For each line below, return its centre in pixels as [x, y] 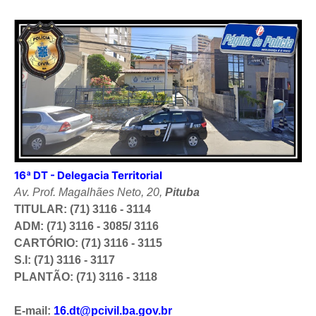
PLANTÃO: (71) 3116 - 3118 [86, 276]
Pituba [184, 192]
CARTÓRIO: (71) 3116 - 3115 [88, 243]
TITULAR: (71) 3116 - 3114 [83, 209]
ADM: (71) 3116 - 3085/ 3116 [86, 226]
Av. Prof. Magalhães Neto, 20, [90, 192]
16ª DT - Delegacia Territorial [89, 175]
